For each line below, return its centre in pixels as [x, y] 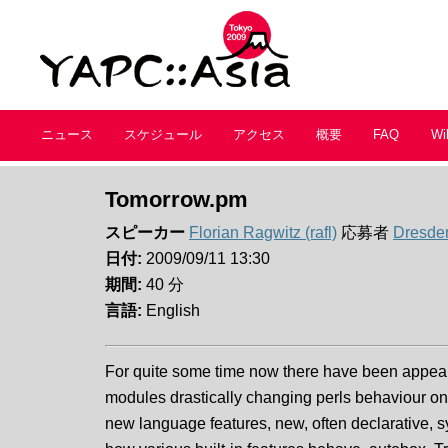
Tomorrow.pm [176, 199]
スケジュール [162, 134]
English [171, 310]
